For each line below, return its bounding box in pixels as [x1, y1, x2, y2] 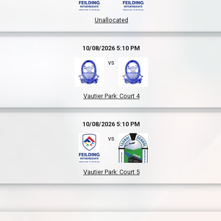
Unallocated [94, 16, 128, 24]
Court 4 [117, 92, 140, 100]
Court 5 [117, 168, 140, 176]
